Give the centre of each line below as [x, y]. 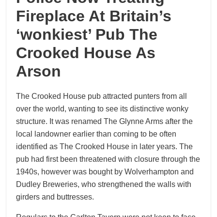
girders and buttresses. [55, 197]
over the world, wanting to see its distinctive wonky [102, 109]
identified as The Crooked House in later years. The [104, 147]
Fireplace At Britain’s [94, 16]
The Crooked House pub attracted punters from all [101, 96]
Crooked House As [86, 53]
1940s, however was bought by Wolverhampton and [105, 172]
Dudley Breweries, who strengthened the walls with [104, 184]
